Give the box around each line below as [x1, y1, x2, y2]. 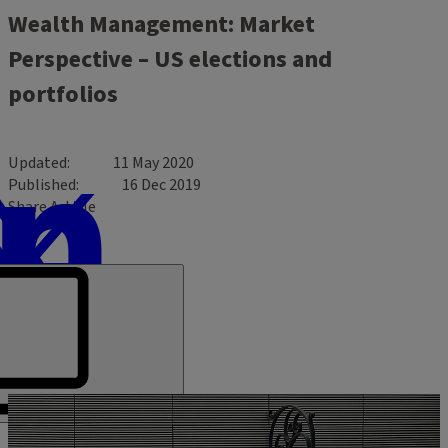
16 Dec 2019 [122, 173, 201, 196]
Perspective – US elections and [8, 41, 332, 77]
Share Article [8, 195, 96, 218]
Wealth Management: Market [8, 6, 315, 42]
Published [8, 173, 76, 196]
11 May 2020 [113, 151, 194, 174]
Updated [8, 151, 67, 174]
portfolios [8, 76, 118, 112]
